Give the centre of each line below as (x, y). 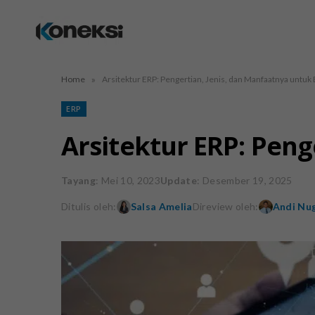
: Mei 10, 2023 (128, 180)
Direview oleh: (225, 206)
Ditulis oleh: (89, 206)
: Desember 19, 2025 (245, 180)
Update (179, 180)
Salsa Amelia (161, 206)
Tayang (79, 180)
